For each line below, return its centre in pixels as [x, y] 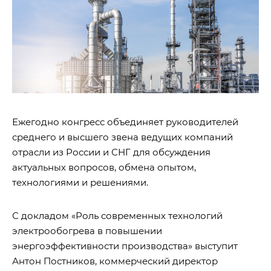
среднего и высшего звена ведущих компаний [122, 137]
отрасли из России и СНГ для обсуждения [111, 152]
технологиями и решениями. [80, 183]
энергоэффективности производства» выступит [125, 246]
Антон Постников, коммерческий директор [115, 261]
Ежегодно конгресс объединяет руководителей [125, 122]
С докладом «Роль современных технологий [117, 216]
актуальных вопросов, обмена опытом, [104, 168]
